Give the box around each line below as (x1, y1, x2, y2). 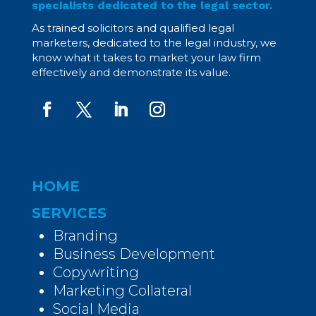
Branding (52, 226, 118, 244)
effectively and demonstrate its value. (31, 65, 231, 79)
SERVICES (31, 204, 107, 221)
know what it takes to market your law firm (31, 50, 261, 64)
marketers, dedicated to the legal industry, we (31, 35, 276, 49)
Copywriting (52, 263, 139, 281)
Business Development (52, 245, 215, 262)
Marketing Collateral (52, 281, 192, 299)
